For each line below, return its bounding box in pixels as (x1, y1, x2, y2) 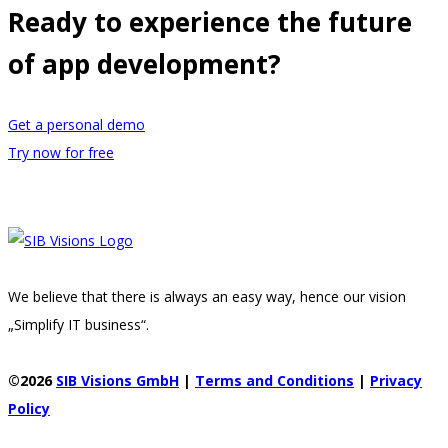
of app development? (8, 45, 281, 82)
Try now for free (8, 142, 114, 162)
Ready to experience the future (8, 3, 412, 40)
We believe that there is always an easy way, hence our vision (8, 286, 406, 306)
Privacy (370, 370, 422, 390)
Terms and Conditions (195, 370, 354, 390)
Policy (8, 398, 50, 418)
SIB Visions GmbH (56, 370, 179, 390)
